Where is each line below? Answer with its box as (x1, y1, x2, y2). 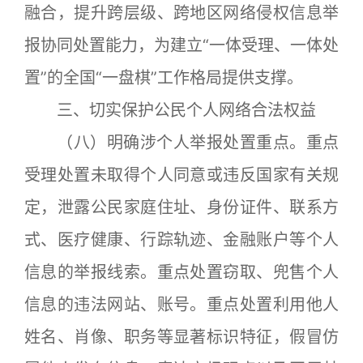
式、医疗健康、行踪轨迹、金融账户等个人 (24, 230, 339, 250)
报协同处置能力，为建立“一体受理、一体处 (24, 36, 339, 55)
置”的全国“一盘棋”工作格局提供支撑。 (24, 68, 303, 88)
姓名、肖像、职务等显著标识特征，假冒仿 (24, 327, 339, 347)
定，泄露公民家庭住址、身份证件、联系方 (24, 198, 339, 217)
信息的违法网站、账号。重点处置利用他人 (24, 295, 339, 314)
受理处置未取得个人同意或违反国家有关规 (24, 165, 339, 185)
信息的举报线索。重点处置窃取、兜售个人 (24, 263, 339, 282)
